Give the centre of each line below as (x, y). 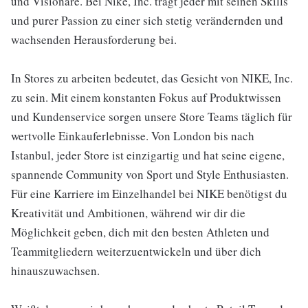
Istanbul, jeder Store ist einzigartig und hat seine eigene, (148, 155)
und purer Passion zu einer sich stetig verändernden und (147, 20)
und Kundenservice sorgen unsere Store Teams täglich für (152, 117)
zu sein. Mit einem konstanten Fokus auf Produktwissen (146, 97)
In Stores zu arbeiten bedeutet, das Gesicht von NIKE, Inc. (152, 78)
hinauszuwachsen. (55, 271)
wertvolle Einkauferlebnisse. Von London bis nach (133, 136)
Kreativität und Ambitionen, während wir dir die (128, 213)
